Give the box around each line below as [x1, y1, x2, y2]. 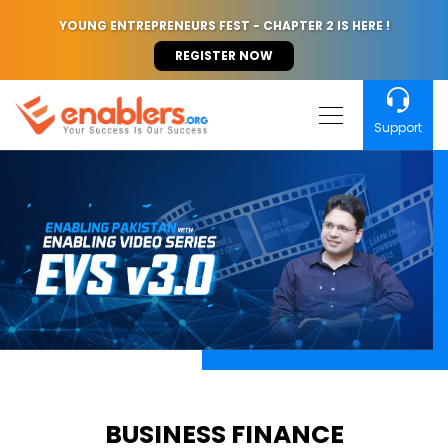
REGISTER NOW [175, 46, 273, 64]
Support [374, 119, 422, 136]
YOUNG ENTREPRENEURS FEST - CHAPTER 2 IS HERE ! [58, 16, 390, 34]
